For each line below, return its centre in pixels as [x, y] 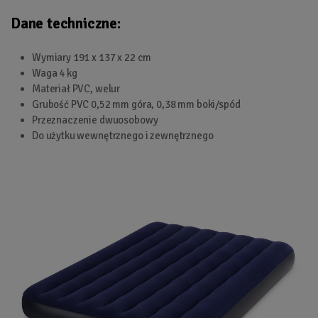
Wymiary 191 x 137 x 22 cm [92, 57]
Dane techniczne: [66, 23]
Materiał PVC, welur [76, 88]
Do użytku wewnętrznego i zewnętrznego [123, 135]
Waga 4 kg [55, 73]
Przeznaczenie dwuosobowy [95, 120]
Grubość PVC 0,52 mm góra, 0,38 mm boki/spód [136, 104]
